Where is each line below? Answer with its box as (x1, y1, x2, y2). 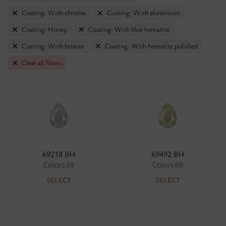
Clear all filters (22, 58, 62, 67)
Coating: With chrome (22, 8, 86, 17)
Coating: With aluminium (107, 8, 180, 17)
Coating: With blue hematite (88, 24, 169, 34)
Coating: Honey (22, 24, 67, 34)
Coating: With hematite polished (105, 41, 198, 50)
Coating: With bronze (22, 41, 84, 50)
